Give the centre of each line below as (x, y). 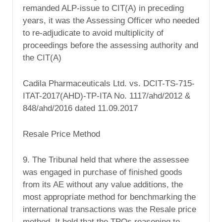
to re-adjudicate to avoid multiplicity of (93, 33)
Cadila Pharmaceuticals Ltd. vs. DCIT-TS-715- (109, 83)
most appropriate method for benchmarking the (109, 197)
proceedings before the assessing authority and (111, 46)
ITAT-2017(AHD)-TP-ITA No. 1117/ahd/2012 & (107, 96)
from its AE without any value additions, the (103, 184)
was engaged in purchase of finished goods (103, 172)
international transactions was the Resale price (110, 209)
